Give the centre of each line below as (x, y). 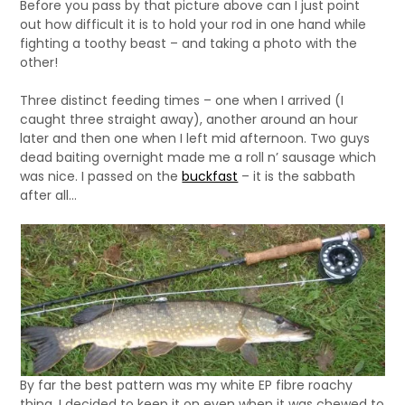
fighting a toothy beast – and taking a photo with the (189, 43)
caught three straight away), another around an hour (189, 119)
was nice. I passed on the (101, 176)
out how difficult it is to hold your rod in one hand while (193, 24)
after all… (49, 195)
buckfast (210, 176)
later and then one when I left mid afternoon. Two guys (195, 138)
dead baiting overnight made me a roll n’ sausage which (198, 157)
